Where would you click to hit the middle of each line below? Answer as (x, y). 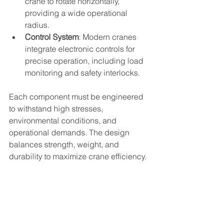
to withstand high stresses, (57, 109)
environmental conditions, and (64, 120)
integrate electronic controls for (81, 49)
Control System (52, 37)
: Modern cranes (109, 37)
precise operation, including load (85, 61)
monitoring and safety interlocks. (82, 73)
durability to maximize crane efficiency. (78, 156)
